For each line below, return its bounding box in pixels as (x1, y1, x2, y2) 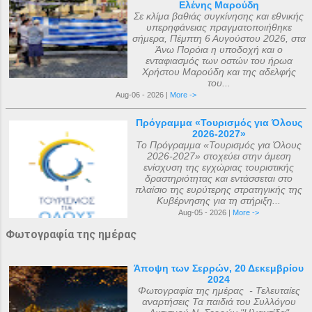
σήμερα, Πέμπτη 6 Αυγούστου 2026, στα (132, 32, 306, 44)
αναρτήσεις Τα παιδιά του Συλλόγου (141, 295, 296, 307)
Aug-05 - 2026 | (178, 208, 233, 217)
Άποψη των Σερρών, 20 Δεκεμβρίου (134, 262, 304, 274)
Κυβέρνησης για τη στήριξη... (157, 194, 281, 206)
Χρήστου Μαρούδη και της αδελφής (141, 65, 296, 77)
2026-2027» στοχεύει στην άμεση (146, 150, 291, 162)
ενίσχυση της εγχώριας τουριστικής (143, 161, 294, 173)
